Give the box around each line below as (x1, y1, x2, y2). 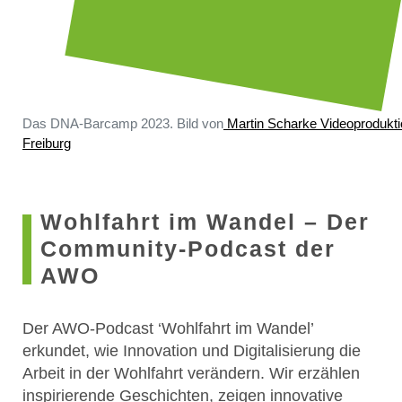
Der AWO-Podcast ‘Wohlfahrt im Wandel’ (22, 319, 313, 337)
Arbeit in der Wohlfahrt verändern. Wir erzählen (22, 364, 360, 382)
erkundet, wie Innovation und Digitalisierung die (22, 342, 361, 360)
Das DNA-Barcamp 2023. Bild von (22, 115, 223, 131)
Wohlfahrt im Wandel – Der (40, 209, 370, 234)
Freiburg (22, 135, 71, 151)
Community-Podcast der (40, 236, 336, 261)
